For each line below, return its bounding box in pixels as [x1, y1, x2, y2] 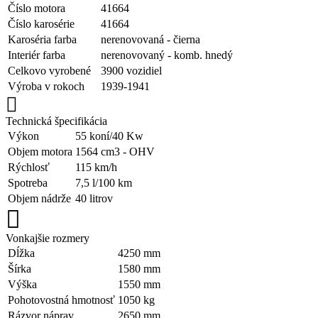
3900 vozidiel [101, 64, 162, 77]
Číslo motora [8, 1, 65, 14]
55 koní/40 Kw [75, 129, 143, 142]
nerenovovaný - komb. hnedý [101, 48, 233, 61]
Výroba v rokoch [8, 79, 84, 92]
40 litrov [75, 192, 113, 204]
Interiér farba [8, 48, 65, 61]
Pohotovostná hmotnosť [8, 293, 115, 306]
